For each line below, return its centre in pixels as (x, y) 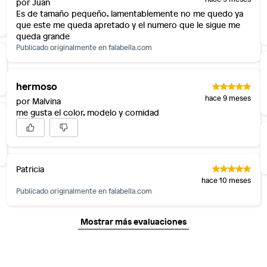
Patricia (30, 169)
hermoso (36, 86)
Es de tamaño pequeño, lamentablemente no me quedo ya (129, 13)
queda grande (43, 36)
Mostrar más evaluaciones (133, 221)
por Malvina (38, 101)
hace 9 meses (228, 98)
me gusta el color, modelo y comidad (88, 112)
